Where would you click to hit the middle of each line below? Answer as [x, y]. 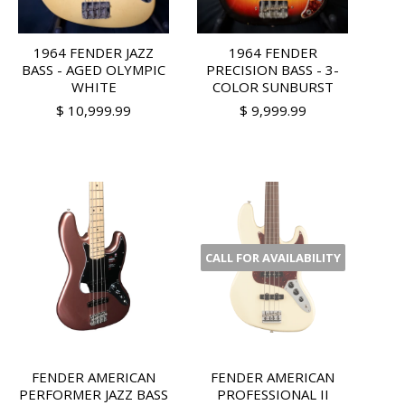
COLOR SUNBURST [273, 87]
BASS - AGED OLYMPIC [94, 70]
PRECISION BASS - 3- [273, 70]
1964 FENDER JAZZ [94, 53]
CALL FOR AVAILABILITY [273, 257]
